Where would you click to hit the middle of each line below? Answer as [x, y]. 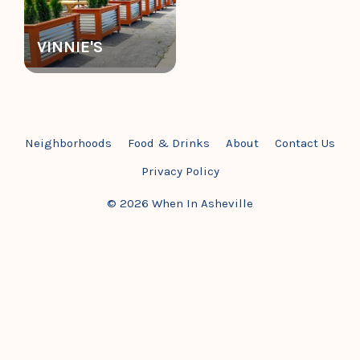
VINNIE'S [70, 47]
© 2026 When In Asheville [180, 203]
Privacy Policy [180, 171]
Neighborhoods [68, 143]
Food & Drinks [169, 143]
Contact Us [305, 143]
